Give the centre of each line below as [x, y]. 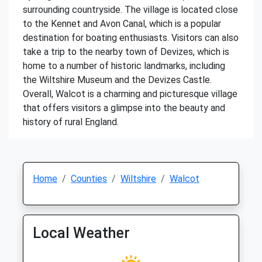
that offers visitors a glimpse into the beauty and [124, 108]
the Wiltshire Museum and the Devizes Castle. [117, 80]
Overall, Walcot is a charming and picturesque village [130, 94]
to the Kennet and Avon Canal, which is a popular [122, 24]
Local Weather [81, 233]
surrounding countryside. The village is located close [130, 10]
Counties [89, 179]
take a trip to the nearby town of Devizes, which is [126, 52]
